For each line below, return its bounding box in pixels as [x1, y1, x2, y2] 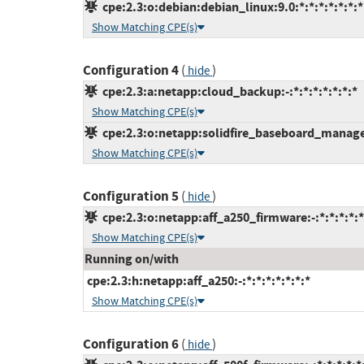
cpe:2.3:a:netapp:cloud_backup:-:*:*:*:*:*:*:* [97, 83, 357, 101]
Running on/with [84, 250, 179, 268]
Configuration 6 [83, 335, 179, 354]
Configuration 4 [83, 61, 179, 80]
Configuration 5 [83, 187, 179, 206]
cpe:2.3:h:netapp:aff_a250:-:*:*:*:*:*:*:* [84, 272, 310, 290]
